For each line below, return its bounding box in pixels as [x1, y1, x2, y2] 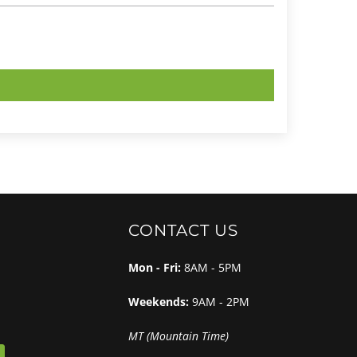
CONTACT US [128, 220, 238, 240]
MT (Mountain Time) [128, 328, 229, 343]
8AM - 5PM [184, 259, 241, 275]
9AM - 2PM [192, 293, 249, 309]
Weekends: [128, 293, 192, 309]
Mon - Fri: [128, 259, 184, 275]
